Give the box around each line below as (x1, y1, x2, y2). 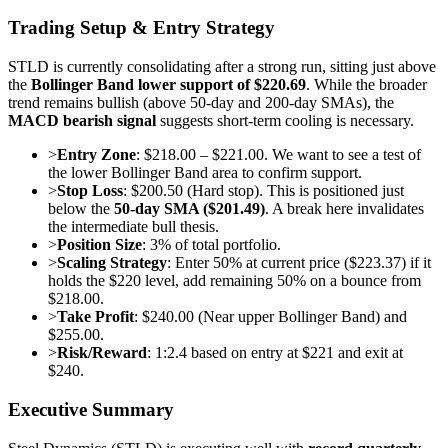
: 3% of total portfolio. (142, 236, 281, 254)
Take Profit (57, 308, 134, 326)
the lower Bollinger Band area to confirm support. (48, 164, 362, 182)
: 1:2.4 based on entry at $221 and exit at (147, 344, 403, 362)
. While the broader (306, 76, 427, 94)
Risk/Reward (57, 344, 147, 362)
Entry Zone (57, 146, 136, 164)
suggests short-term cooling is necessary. (156, 112, 414, 130)
